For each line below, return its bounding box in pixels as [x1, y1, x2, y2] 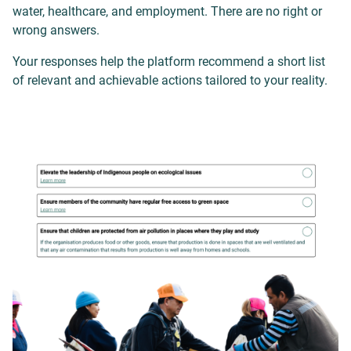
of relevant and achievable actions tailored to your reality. [13, 73, 327, 88]
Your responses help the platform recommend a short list [13, 54, 325, 69]
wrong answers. [13, 23, 100, 38]
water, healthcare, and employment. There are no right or [13, 4, 322, 19]
